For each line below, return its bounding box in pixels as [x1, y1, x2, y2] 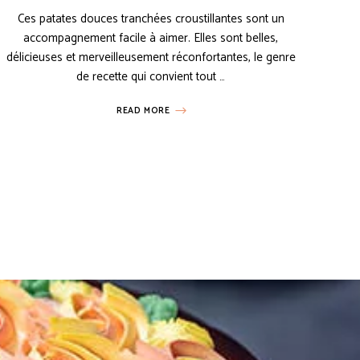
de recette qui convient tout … [76, 67, 226, 88]
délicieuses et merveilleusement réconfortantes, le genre [6, 47, 296, 68]
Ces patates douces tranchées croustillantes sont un [17, 9, 284, 30]
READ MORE [117, 104, 170, 119]
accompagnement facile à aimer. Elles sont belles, [23, 28, 279, 49]
